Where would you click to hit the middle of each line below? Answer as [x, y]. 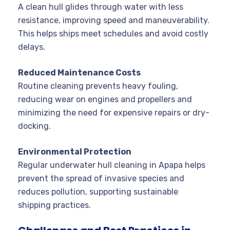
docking [33, 126]
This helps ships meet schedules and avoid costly [113, 34]
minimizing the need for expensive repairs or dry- [114, 113]
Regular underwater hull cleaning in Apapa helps [112, 165]
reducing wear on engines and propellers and [105, 100]
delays [31, 47]
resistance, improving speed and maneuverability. [114, 21]
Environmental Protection [75, 152]
